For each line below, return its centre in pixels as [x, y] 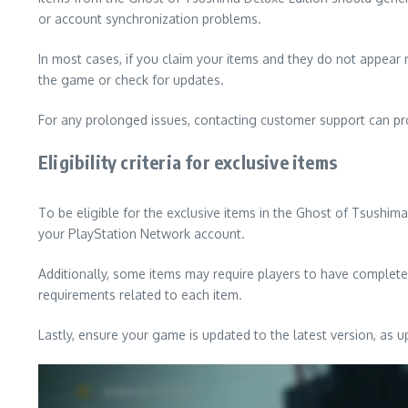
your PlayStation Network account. [142, 234]
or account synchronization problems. [150, 19]
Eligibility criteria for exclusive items [188, 162]
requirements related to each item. [140, 295]
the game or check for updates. [131, 80]
